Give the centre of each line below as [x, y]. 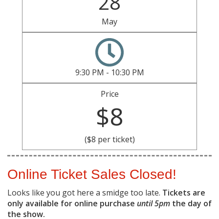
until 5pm [153, 204]
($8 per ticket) [109, 140]
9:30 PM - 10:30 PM [109, 73]
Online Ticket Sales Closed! [92, 175]
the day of [191, 204]
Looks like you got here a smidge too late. [85, 193]
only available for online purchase [72, 204]
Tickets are [184, 193]
